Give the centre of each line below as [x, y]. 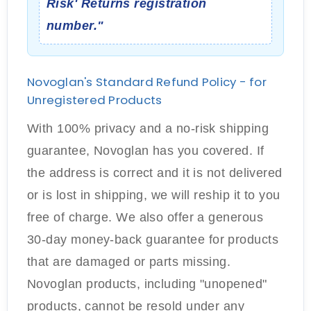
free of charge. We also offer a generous [145, 217]
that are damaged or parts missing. [129, 262]
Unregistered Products [95, 100]
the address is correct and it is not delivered [155, 173]
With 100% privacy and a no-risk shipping [148, 128]
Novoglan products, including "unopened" [147, 284]
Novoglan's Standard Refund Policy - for [147, 82]
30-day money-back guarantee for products [153, 239]
